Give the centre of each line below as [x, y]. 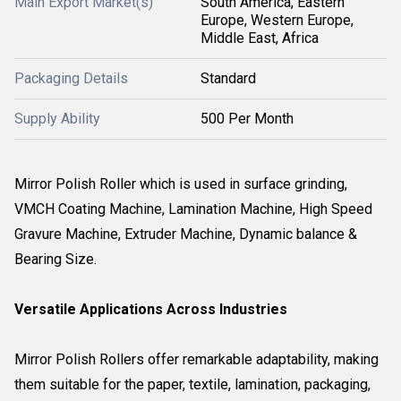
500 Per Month [247, 119]
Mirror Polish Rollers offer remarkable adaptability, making [196, 359]
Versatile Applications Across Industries [151, 309]
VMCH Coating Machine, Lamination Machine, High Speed [193, 209]
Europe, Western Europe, [277, 20]
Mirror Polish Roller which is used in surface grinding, [181, 184]
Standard [228, 78]
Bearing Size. [55, 259]
